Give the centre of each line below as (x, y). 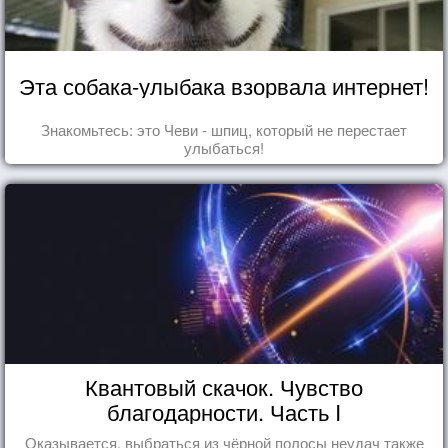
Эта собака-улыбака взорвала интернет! (224, 85)
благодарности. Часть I (224, 411)
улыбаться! (224, 147)
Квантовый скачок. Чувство (224, 386)
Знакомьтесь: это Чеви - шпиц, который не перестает (224, 129)
